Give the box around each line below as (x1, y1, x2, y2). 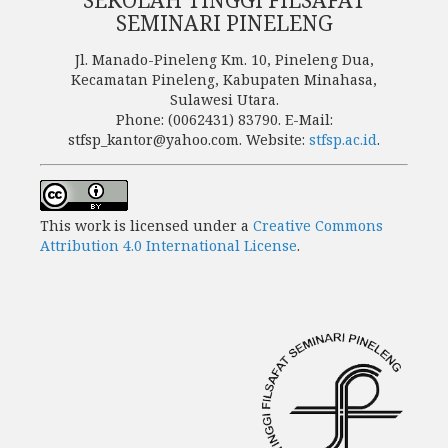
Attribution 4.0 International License (40, 235, 297, 255)
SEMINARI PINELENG (115, 8, 333, 37)
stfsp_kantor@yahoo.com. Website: (68, 129, 309, 149)
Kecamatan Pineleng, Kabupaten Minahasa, (71, 69, 377, 89)
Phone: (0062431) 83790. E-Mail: (115, 109, 333, 129)
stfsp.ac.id (309, 129, 377, 149)
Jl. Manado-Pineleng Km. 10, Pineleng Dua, (74, 49, 374, 69)
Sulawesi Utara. (169, 89, 279, 109)
